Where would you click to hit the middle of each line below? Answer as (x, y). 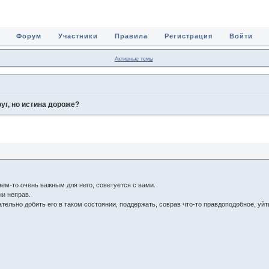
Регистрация (189, 36)
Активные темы (134, 59)
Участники (78, 36)
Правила (131, 36)
